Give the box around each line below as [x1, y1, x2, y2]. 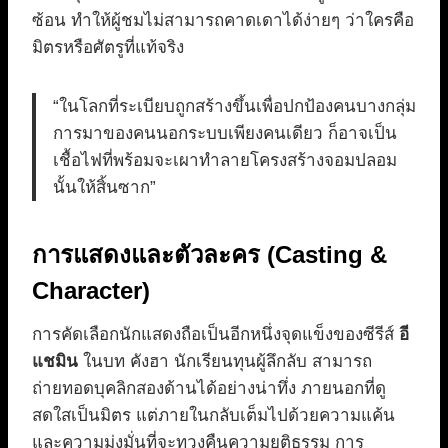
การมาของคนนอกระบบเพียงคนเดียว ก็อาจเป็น [53, 124, 397, 144]
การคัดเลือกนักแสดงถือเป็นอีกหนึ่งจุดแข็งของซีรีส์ [32, 325, 399, 345]
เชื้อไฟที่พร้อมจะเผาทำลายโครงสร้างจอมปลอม [53, 151, 397, 171]
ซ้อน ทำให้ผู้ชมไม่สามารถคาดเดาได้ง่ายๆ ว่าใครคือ [32, 11, 414, 31]
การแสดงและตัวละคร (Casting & [32, 241, 387, 269]
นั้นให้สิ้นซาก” [53, 178, 156, 198]
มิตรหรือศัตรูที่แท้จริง [32, 38, 184, 58]
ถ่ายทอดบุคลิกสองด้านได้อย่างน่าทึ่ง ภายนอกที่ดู [32, 379, 386, 399]
